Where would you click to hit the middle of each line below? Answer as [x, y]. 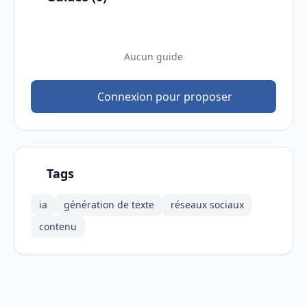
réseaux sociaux [207, 205]
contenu [58, 227]
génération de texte [109, 205]
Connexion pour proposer [163, 97]
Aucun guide [153, 57]
